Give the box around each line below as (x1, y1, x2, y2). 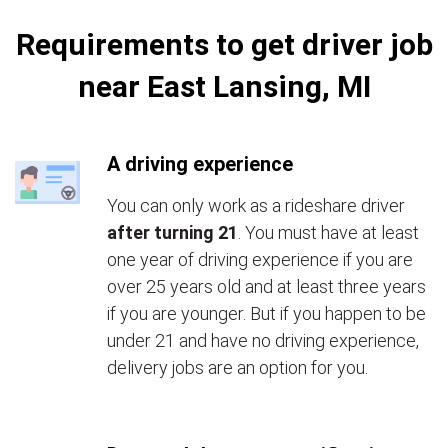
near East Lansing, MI (77, 69, 371, 104)
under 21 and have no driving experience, (107, 330, 419, 351)
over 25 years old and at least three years (107, 276, 426, 297)
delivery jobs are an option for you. (107, 357, 368, 378)
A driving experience (107, 152, 293, 176)
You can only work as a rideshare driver (107, 195, 405, 216)
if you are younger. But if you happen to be (107, 303, 426, 324)
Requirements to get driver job (15, 27, 433, 62)
